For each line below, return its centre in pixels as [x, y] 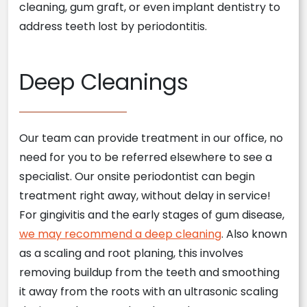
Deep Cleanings [104, 82]
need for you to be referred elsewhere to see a [146, 157]
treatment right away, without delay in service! [145, 196]
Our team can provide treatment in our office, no [151, 138]
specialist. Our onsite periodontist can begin [137, 176]
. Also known [254, 234]
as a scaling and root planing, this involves [131, 253]
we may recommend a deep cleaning [120, 234]
